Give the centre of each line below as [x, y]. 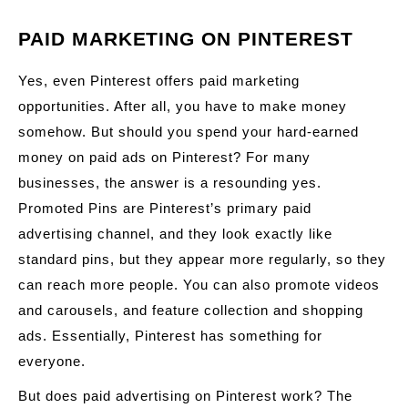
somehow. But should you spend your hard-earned [189, 131]
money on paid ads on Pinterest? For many [164, 157]
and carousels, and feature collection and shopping [191, 310]
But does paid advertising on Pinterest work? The [185, 395]
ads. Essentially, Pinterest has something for [170, 335]
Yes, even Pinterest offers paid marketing [159, 80]
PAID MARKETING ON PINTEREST [186, 38]
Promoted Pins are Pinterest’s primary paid [165, 208]
